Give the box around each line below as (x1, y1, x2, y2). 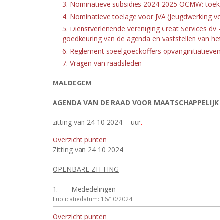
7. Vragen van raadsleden (62, 58, 142, 68)
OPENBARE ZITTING (53, 165, 119, 174)
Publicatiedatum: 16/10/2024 (53, 195, 132, 203)
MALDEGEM (53, 78, 92, 87)
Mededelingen (71, 184, 116, 193)
